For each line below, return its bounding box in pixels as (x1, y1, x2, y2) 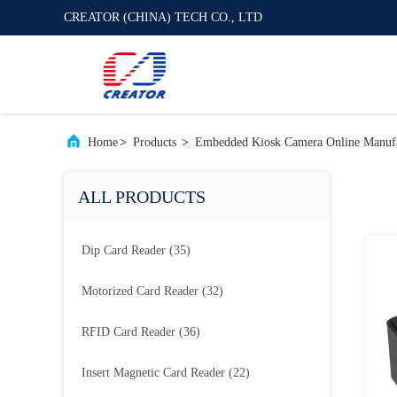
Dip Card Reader (82, 244, 166, 257)
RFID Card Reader (82, 325, 175, 339)
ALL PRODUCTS (78, 187, 206, 206)
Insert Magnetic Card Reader (82, 366, 225, 379)
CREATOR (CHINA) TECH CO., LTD (64, 11, 262, 24)
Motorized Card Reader (82, 284, 198, 298)
